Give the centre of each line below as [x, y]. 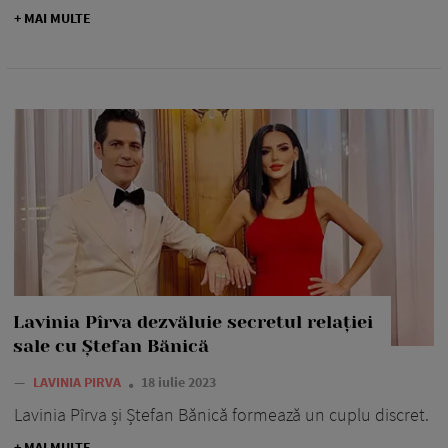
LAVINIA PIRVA [78, 382]
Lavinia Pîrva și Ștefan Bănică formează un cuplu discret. [221, 415]
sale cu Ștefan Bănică [111, 346]
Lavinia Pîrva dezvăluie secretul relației [193, 322]
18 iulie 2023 [178, 382]
